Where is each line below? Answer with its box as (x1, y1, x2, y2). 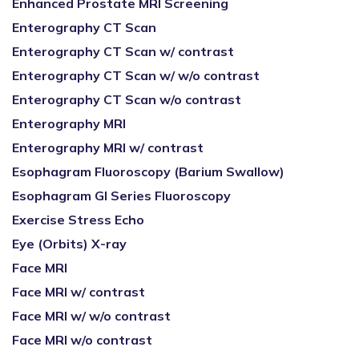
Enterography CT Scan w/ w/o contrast (12, 67, 260, 83)
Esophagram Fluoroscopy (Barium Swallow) (12, 163, 284, 179)
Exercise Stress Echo (12, 212, 144, 228)
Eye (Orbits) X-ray (12, 236, 127, 252)
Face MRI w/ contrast (12, 284, 145, 300)
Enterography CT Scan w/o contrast (12, 91, 241, 107)
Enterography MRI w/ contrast (12, 139, 204, 155)
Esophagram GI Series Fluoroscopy (12, 188, 231, 204)
